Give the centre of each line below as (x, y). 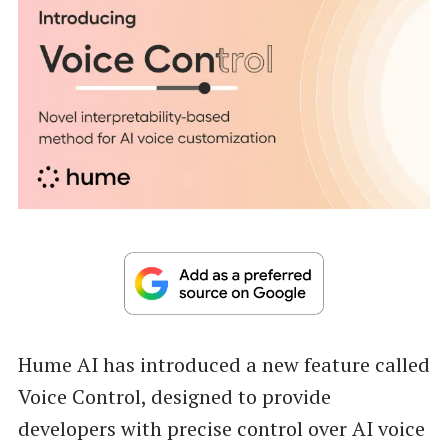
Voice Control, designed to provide (174, 397)
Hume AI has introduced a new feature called (223, 365)
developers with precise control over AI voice (221, 429)
